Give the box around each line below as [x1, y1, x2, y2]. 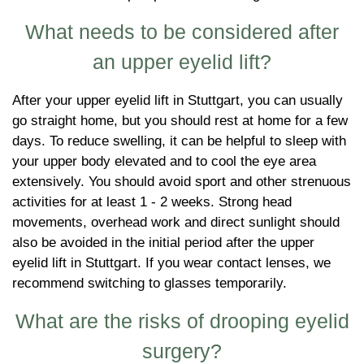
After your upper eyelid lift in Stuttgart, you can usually [12, 92, 343, 108]
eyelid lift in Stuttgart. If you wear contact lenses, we [12, 254, 331, 271]
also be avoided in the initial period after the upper [12, 234, 314, 250]
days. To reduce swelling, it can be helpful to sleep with [12, 132, 346, 149]
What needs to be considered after [25, 19, 339, 43]
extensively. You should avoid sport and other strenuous [12, 173, 351, 189]
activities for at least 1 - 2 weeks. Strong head [12, 193, 292, 210]
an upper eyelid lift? [93, 50, 271, 73]
